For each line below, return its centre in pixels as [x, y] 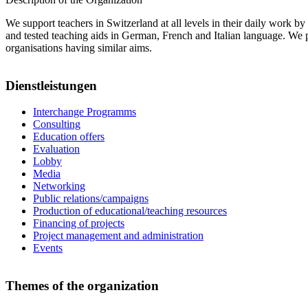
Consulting [57, 124]
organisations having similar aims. [79, 47]
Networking [59, 186]
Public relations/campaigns [91, 199]
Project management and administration [118, 236]
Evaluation [56, 149]
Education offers [69, 137]
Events [48, 248]
